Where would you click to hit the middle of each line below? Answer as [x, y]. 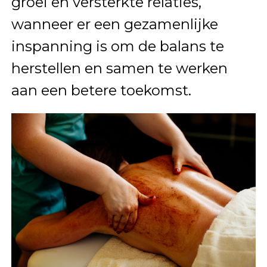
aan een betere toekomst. [101, 91]
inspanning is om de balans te [117, 46]
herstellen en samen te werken [119, 69]
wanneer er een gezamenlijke [114, 24]
